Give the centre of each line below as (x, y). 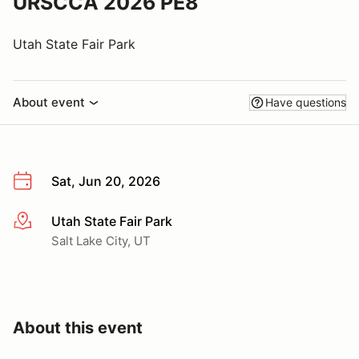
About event (49, 102)
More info (41, 222)
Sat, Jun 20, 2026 (106, 181)
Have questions (306, 102)
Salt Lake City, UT (101, 240)
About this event (78, 327)
